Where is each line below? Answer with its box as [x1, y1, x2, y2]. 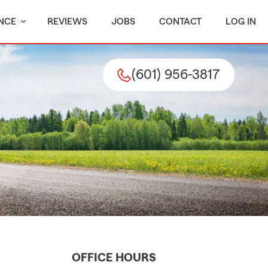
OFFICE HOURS [72, 252, 156, 264]
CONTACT [159, 17, 202, 26]
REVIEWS [47, 17, 87, 26]
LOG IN [226, 17, 256, 26]
